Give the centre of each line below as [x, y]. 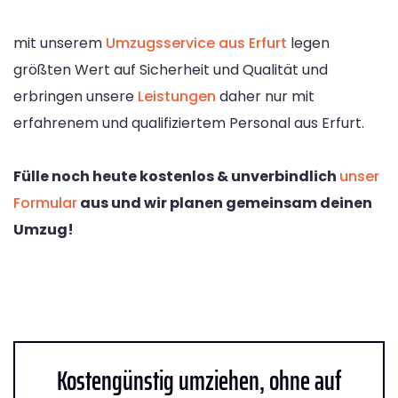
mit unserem [60, 43]
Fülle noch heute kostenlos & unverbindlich [176, 176]
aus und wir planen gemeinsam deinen [225, 203]
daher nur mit [265, 96]
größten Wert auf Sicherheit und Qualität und [171, 69]
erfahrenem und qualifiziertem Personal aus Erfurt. [189, 123]
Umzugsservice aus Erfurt [196, 43]
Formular [45, 203]
